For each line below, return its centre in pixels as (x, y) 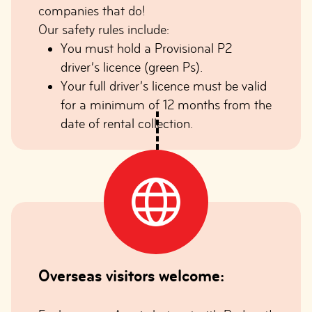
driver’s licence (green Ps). (132, 67)
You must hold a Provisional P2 (146, 48)
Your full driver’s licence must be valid (164, 86)
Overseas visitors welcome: (131, 275)
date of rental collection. (127, 124)
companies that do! (92, 11)
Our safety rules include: (104, 30)
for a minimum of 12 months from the (166, 105)
